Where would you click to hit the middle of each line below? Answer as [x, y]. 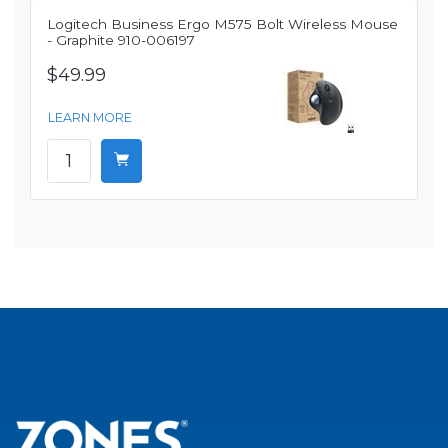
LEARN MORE [90, 118]
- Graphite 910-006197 [121, 40]
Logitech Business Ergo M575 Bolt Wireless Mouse [222, 24]
